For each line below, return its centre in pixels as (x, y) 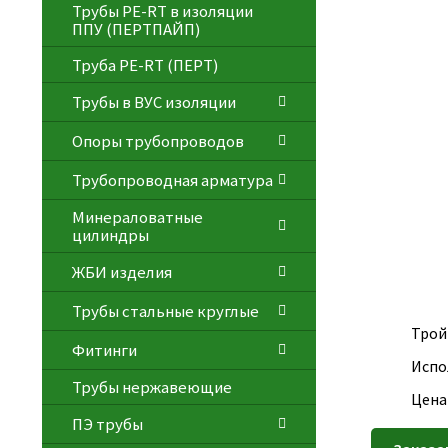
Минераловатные (137, 216)
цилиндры (110, 234)
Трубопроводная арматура (172, 179)
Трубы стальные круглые (165, 310)
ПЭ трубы (107, 424)
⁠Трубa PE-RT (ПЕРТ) (145, 64)
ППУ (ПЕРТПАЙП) (136, 29)
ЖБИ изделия (121, 271)
